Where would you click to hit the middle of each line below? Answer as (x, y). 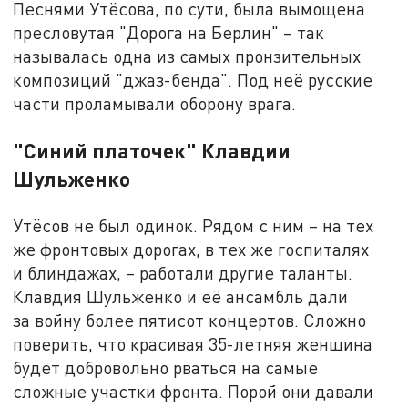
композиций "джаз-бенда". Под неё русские (193, 79)
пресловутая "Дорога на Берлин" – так (169, 32)
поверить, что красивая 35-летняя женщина (193, 343)
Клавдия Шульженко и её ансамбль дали (181, 296)
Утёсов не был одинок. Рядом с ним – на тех (194, 225)
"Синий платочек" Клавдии (152, 150)
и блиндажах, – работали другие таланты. (183, 272)
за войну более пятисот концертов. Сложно (190, 320)
